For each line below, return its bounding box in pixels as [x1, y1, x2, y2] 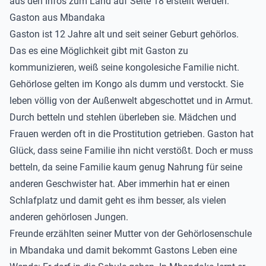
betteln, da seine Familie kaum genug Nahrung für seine [9, 161, 242, 173]
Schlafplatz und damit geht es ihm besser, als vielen [9, 195, 226, 206]
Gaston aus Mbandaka [9, 12, 105, 23]
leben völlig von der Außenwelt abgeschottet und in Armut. [9, 95, 253, 106]
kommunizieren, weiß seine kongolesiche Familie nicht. [9, 62, 239, 73]
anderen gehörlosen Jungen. [9, 211, 128, 223]
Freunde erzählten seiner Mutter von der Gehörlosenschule [9, 228, 252, 239]
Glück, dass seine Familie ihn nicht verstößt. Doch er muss [9, 145, 253, 156]
